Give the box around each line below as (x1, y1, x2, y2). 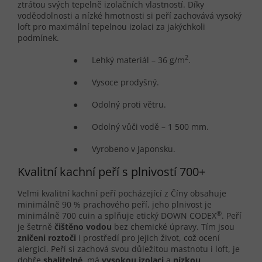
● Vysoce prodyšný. (73, 76, 160, 88)
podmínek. (18, 32, 59, 43)
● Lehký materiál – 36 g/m (73, 54, 185, 65)
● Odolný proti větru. (73, 98, 167, 110)
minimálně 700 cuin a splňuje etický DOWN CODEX (18, 210, 216, 222)
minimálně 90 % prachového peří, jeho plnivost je (18, 199, 212, 211)
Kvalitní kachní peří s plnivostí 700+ (18, 163, 205, 180)
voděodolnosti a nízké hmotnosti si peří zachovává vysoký (18, 9, 242, 21)
